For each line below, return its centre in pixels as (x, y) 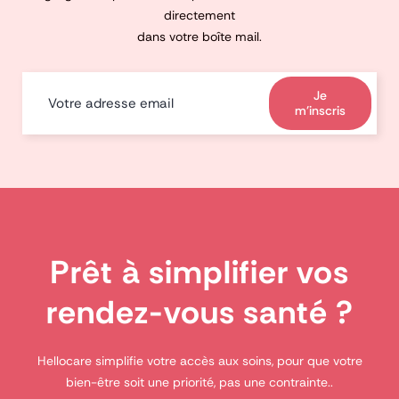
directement (199, 16)
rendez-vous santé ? (199, 313)
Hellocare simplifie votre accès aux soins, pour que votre (199, 361)
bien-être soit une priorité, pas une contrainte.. (199, 383)
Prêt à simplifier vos (199, 273)
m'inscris (321, 111)
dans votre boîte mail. (199, 37)
